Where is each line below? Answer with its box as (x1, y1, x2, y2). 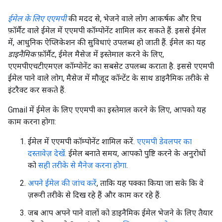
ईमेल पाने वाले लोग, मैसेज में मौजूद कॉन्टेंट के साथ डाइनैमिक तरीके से (8, 73, 209, 83)
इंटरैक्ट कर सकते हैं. (8, 85, 66, 95)
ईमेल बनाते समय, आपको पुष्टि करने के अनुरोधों (66, 149, 206, 158)
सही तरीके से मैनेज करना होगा (38, 161, 126, 170)
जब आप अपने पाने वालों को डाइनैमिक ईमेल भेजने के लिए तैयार (28, 208, 213, 218)
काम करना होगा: (8, 117, 56, 126)
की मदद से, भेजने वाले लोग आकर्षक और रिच (66, 14, 201, 23)
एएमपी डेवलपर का (137, 137, 192, 146)
